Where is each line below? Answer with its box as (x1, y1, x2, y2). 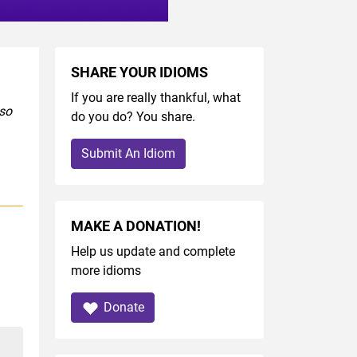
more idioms (70, 263, 141, 279)
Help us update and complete (70, 244, 235, 260)
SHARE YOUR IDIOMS (70, 65, 208, 81)
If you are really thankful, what (70, 90, 241, 106)
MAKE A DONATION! (70, 218, 201, 235)
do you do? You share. (70, 109, 195, 125)
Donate (103, 300, 144, 316)
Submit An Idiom (80, 146, 175, 162)
